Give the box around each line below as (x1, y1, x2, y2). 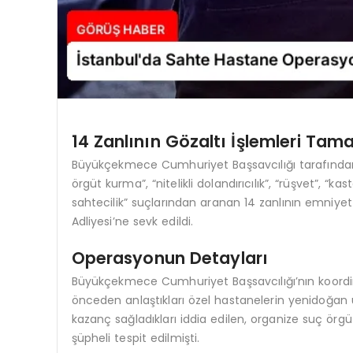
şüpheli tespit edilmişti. (71, 329, 200, 346)
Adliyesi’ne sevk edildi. (71, 213, 194, 229)
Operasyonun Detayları (71, 246, 269, 269)
